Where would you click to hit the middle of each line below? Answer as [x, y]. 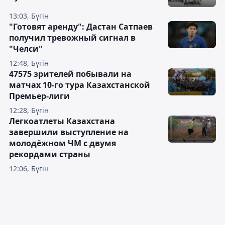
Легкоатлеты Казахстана [62, 121]
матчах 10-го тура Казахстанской [80, 85]
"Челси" [26, 49]
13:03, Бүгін [29, 16]
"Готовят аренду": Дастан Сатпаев [81, 27]
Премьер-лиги [39, 96]
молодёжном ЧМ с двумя [63, 143]
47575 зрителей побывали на [70, 74]
